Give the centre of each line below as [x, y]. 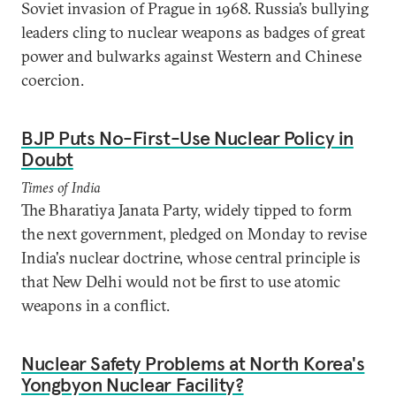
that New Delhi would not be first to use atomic [181, 282]
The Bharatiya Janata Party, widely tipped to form [187, 210]
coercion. [54, 80]
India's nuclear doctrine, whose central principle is [191, 258]
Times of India [61, 187]
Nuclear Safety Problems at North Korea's [193, 363]
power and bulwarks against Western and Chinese [191, 56]
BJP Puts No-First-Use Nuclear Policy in [187, 138]
